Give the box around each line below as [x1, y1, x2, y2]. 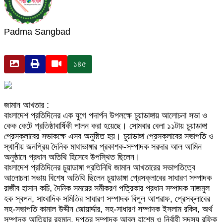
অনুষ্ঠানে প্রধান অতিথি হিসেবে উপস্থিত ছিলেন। [4, 152, 140, 162]
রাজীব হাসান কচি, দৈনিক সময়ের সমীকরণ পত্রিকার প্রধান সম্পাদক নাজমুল [4, 183, 210, 193]
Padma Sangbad [4, 27, 70, 37]
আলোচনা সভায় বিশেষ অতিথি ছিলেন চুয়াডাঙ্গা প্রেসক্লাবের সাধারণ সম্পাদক [4, 173, 212, 183]
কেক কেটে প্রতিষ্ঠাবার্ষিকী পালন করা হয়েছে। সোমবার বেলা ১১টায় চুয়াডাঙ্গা [4, 121, 207, 131]
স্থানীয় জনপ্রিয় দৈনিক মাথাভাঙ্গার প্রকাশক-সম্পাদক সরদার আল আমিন [4, 142, 202, 152]
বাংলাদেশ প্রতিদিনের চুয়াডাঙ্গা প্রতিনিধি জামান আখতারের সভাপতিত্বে [4, 163, 195, 172]
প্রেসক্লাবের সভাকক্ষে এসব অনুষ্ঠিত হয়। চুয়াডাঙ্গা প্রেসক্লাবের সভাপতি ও [4, 131, 214, 141]
